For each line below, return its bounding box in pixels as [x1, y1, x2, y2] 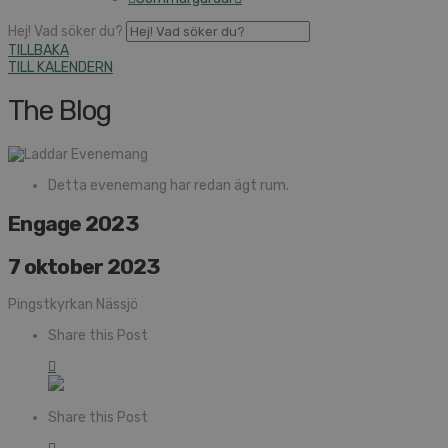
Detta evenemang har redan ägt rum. [48, 177, 289, 195]
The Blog [8, 94, 112, 128]
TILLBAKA [8, 41, 69, 59]
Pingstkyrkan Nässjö [8, 296, 138, 314]
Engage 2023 [8, 211, 139, 237]
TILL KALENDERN [8, 58, 113, 76]
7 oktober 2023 [8, 253, 161, 279]
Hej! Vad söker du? [8, 22, 123, 40]
